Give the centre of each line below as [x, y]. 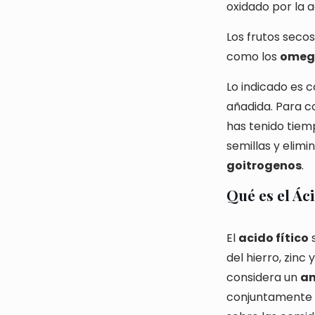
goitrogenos [264, 166]
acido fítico [274, 238]
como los [253, 57]
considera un [263, 277]
